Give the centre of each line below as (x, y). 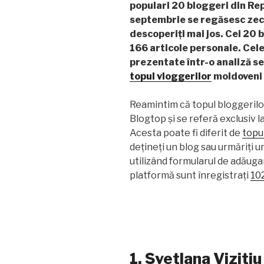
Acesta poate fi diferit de (186, 133)
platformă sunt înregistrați (190, 175)
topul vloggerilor (171, 76)
